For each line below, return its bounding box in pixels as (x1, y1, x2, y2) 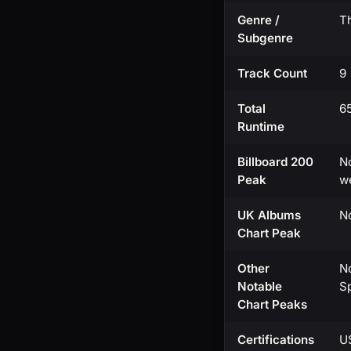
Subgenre (237, 31, 293, 46)
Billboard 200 (237, 154, 313, 170)
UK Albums (237, 208, 301, 223)
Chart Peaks (237, 297, 307, 313)
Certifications (237, 332, 314, 348)
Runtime (237, 119, 284, 135)
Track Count (237, 66, 307, 81)
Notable (237, 279, 282, 295)
